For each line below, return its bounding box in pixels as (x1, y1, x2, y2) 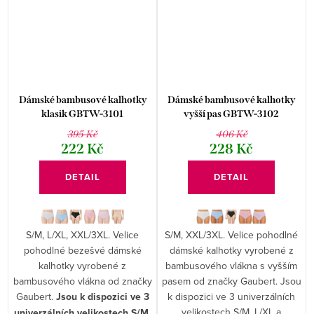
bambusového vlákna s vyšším (165, 259, 298, 273)
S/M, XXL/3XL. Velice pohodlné (165, 228, 299, 243)
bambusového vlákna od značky (13, 274, 152, 289)
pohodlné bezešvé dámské (23, 243, 142, 258)
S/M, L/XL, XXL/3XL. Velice (26, 228, 139, 243)
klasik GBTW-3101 (41, 108, 124, 121)
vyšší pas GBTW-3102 (184, 108, 280, 121)
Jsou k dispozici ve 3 (55, 289, 149, 305)
